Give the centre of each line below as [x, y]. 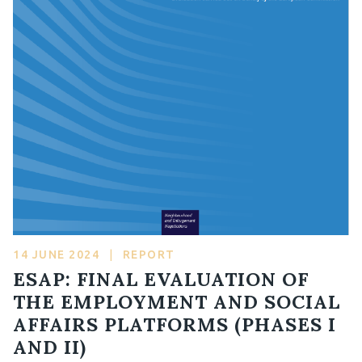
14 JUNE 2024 [58, 254]
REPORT [147, 254]
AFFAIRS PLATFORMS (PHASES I [175, 324]
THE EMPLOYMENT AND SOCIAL [177, 301]
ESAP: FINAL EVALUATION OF [161, 278]
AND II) [50, 346]
